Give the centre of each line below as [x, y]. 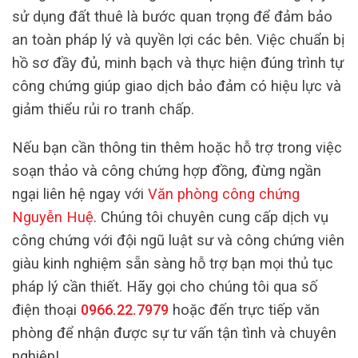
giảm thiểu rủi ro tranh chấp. [103, 109]
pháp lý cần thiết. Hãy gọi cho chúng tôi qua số [165, 286]
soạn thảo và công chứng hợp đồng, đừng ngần [167, 170]
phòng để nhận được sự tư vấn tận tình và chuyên [174, 332]
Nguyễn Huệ [53, 217]
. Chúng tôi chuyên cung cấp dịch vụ [211, 217]
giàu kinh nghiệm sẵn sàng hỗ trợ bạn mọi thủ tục [173, 263]
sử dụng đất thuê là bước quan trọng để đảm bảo [172, 17]
